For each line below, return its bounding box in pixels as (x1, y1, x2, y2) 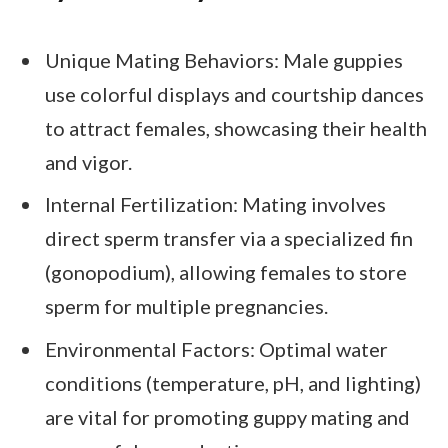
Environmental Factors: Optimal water (45, 337, 388, 362)
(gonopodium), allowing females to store (45, 260, 407, 285)
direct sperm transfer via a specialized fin (45, 226, 413, 251)
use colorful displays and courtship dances (45, 81, 424, 106)
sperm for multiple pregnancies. (45, 294, 328, 319)
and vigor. (45, 149, 132, 174)
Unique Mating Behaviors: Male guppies (45, 47, 403, 72)
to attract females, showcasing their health (45, 115, 427, 140)
